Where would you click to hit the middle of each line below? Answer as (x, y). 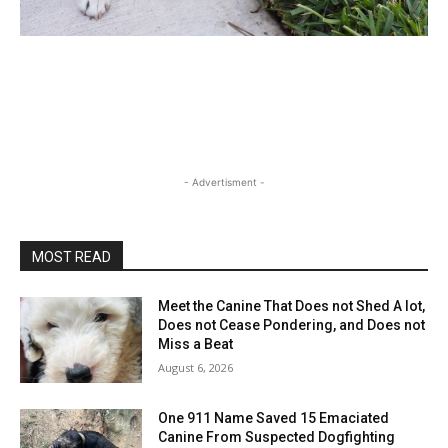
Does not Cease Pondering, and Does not (292, 325)
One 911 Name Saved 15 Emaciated (274, 418)
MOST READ (71, 257)
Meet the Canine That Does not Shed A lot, (292, 306)
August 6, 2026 (196, 368)
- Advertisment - (224, 182)
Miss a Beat (196, 344)
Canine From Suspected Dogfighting (277, 437)
